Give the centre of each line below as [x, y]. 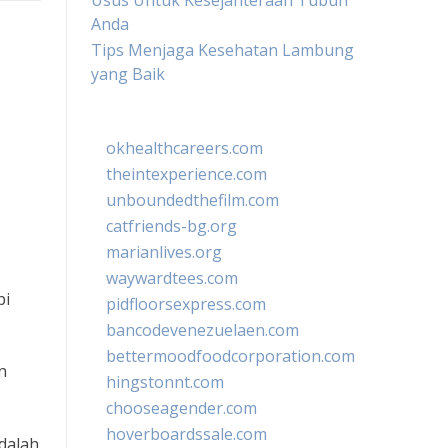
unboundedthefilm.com [192, 200]
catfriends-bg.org [171, 226]
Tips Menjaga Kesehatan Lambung [222, 50]
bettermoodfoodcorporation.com [230, 356]
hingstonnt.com [165, 382]
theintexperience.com [186, 174]
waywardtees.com [172, 278]
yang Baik [128, 74]
